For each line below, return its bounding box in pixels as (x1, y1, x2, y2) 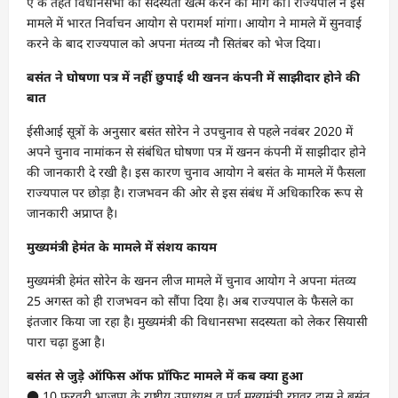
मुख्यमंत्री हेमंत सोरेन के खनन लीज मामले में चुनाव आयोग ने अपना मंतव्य (27, 271, 356, 289)
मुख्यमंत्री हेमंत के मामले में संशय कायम (27, 237, 217, 255)
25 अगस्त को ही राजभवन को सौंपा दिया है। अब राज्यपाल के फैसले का (27, 291, 354, 309)
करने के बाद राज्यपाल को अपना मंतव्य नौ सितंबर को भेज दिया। (27, 34, 321, 52)
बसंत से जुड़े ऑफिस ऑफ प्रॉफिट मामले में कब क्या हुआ (27, 366, 303, 384)
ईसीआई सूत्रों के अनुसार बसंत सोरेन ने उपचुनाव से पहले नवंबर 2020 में (27, 122, 353, 139)
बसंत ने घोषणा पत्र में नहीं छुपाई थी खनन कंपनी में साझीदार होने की (27, 68, 360, 85)
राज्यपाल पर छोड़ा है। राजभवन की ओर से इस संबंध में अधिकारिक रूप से (27, 183, 362, 201)
